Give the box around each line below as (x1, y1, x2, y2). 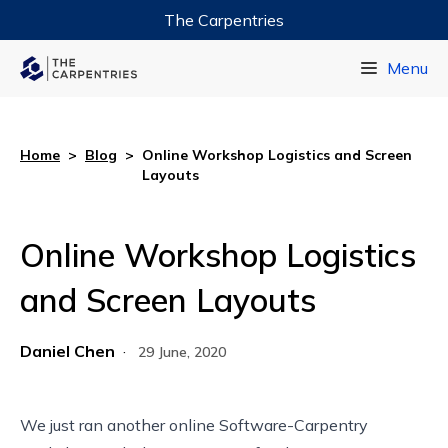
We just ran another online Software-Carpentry (20, 414, 368, 435)
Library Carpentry (161, 91, 287, 109)
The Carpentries (164, 10, 284, 30)
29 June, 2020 (138, 342, 226, 361)
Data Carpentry (168, 51, 280, 69)
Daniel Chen (20, 340, 115, 361)
